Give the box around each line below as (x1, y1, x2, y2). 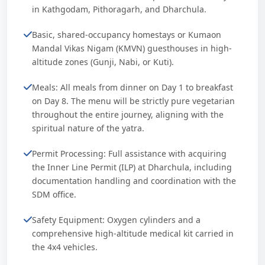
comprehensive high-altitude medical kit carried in (32, 228, 234, 239)
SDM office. (32, 189, 76, 200)
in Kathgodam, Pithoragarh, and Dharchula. (32, 4, 206, 15)
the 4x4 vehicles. (32, 241, 98, 253)
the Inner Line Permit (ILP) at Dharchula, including (32, 161, 232, 173)
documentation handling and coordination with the (32, 175, 236, 186)
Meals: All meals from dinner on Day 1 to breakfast (32, 82, 233, 93)
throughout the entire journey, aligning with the (32, 109, 224, 120)
